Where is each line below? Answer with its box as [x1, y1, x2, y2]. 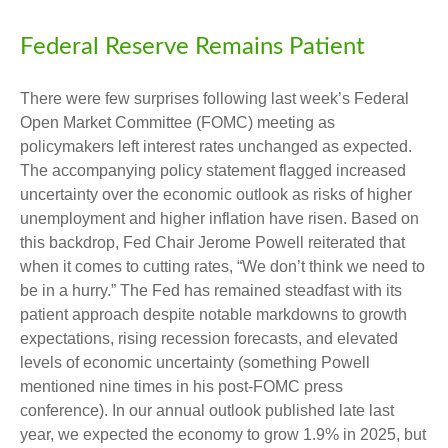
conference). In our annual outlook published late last [20, 402, 394, 419]
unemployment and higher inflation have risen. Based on [20, 210, 419, 227]
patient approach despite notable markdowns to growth [20, 306, 407, 323]
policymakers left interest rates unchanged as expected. [20, 138, 412, 155]
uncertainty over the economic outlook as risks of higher [20, 186, 412, 203]
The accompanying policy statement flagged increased [20, 162, 406, 179]
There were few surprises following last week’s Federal [20, 90, 409, 107]
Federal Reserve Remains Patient [20, 35, 365, 59]
